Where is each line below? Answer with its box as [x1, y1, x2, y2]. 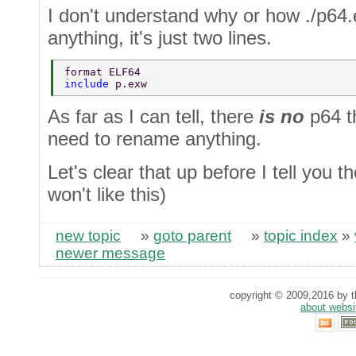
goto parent [153, 226, 231, 244]
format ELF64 [64, 66, 147, 79]
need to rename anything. [48, 128, 261, 150]
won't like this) [48, 183, 166, 205]
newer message [56, 244, 165, 261]
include [64, 78, 115, 91]
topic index [264, 226, 338, 244]
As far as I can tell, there [48, 106, 259, 128]
